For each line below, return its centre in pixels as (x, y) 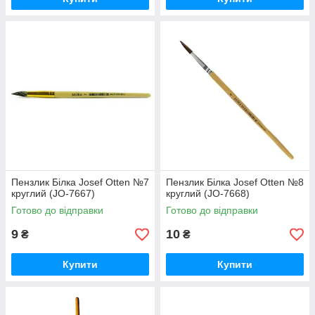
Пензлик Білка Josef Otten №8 (235, 182)
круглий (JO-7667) (53, 193)
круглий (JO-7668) (208, 193)
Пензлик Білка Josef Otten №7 (80, 182)
